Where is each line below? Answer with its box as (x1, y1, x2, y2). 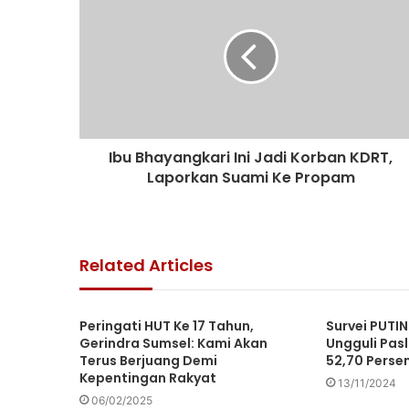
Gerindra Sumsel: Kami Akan (79, 334, 267, 353)
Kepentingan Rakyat (79, 369, 216, 388)
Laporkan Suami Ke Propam (146, 167, 355, 189)
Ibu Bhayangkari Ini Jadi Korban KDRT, (109, 147, 393, 169)
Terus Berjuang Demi (79, 351, 217, 371)
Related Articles (79, 254, 213, 278)
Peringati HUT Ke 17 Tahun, (79, 317, 254, 336)
